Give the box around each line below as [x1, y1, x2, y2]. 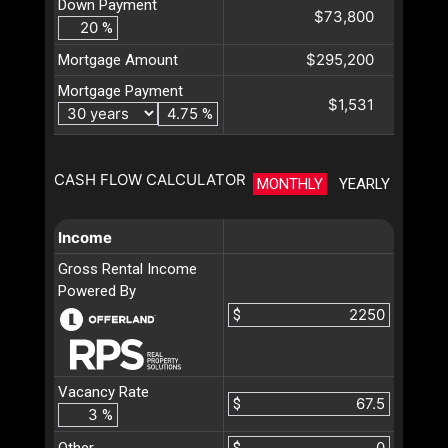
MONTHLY [257, 174, 323, 193]
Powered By [58, 281, 136, 300]
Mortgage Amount [58, 50, 178, 69]
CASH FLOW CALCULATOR [54, 169, 246, 189]
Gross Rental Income [58, 259, 197, 278]
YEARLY [339, 174, 390, 193]
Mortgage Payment [58, 81, 183, 100]
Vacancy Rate [58, 382, 149, 401]
